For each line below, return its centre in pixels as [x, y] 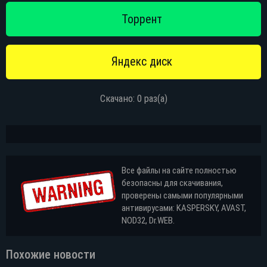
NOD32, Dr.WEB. [148, 220]
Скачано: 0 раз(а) [133, 98]
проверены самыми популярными [182, 195]
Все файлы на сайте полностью [179, 170]
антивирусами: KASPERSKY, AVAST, [184, 208]
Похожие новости [51, 254]
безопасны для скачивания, [172, 183]
